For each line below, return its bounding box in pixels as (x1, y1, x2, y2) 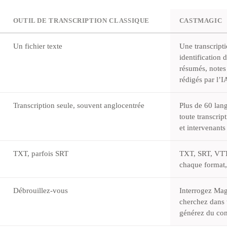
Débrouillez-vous (13, 186, 68, 195)
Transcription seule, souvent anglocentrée (13, 101, 144, 110)
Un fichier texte (13, 42, 62, 51)
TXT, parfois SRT (13, 149, 68, 158)
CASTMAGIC (179, 17, 222, 25)
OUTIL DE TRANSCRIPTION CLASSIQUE (13, 17, 150, 25)
